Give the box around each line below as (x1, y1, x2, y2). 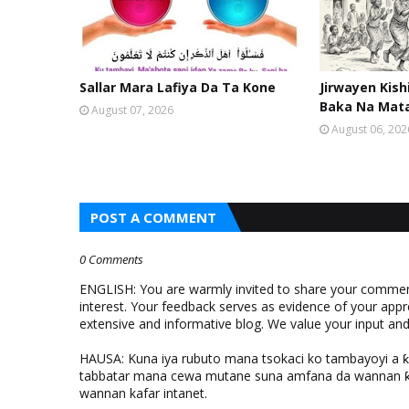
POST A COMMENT (90, 208, 216, 226)
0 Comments (79, 251, 143, 267)
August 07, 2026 (91, 102, 173, 118)
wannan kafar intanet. (79, 384, 207, 402)
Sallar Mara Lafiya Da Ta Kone (79, 79, 276, 96)
